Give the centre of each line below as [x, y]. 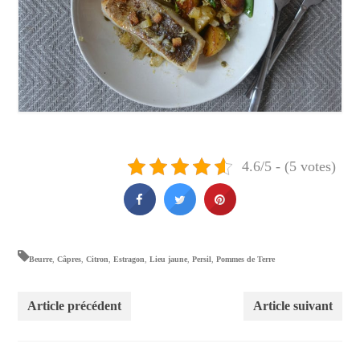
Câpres [70, 260]
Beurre [41, 260]
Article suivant [292, 306]
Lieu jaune [169, 260]
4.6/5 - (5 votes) [289, 167]
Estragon [129, 260]
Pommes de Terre [246, 260]
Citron [98, 260]
